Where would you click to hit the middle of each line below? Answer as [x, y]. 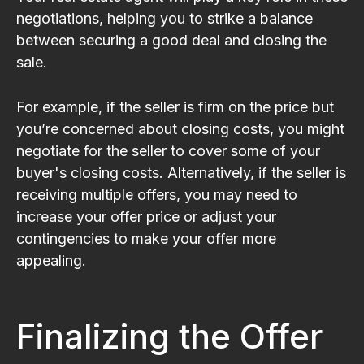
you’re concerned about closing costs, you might [180, 128]
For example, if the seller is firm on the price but [175, 106]
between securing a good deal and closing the [171, 40]
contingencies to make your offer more [146, 238]
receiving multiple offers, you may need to [157, 194]
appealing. [51, 260]
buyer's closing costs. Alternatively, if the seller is [181, 172]
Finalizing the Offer [169, 336]
